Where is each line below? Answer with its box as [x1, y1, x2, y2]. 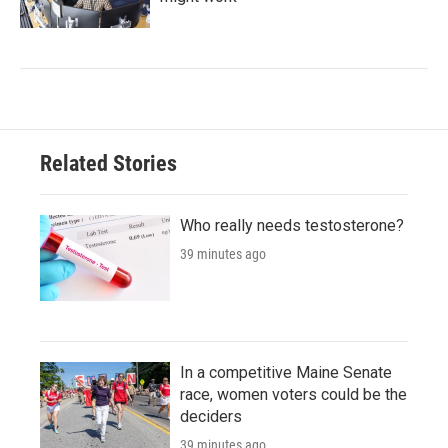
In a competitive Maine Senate [180, 362, 392, 382]
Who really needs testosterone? [180, 215, 404, 235]
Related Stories [40, 150, 177, 176]
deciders [180, 406, 242, 426]
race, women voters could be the [180, 384, 407, 404]
